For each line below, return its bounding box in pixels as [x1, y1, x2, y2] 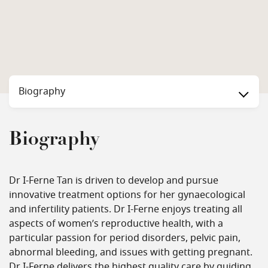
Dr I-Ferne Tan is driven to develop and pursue [9, 176, 218, 185]
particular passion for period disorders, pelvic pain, [9, 233, 240, 243]
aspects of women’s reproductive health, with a [9, 219, 223, 229]
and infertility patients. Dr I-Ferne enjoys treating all [9, 205, 242, 214]
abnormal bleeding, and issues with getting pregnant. [9, 248, 252, 257]
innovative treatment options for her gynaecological [9, 190, 245, 200]
